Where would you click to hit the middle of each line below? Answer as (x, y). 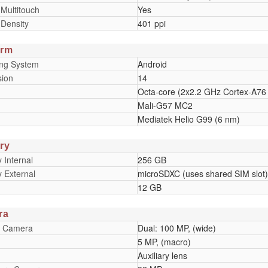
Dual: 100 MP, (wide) (176, 228)
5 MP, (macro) (164, 241)
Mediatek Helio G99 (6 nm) (188, 119)
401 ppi (151, 23)
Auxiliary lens (162, 255)
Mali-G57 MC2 (165, 105)
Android (152, 64)
